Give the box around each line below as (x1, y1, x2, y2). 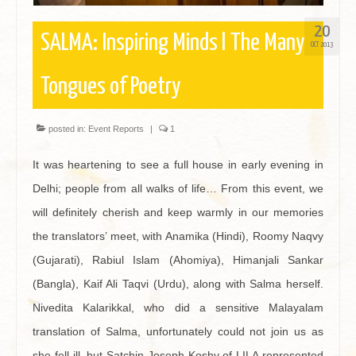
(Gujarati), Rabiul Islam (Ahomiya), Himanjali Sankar (33, 253, 323, 266)
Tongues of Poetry (41, 75, 180, 99)
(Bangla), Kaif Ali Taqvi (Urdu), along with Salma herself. (33, 277, 323, 290)
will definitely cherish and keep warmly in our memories (33, 206, 323, 219)
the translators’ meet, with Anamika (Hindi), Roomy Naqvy (33, 230, 323, 242)
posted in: (46, 124, 88, 133)
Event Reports (88, 124, 144, 133)
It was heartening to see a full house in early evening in (33, 158, 323, 171)
